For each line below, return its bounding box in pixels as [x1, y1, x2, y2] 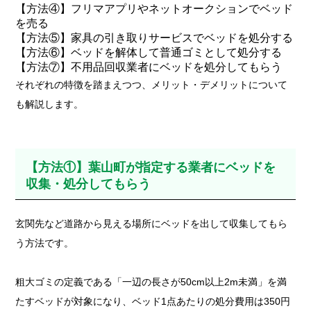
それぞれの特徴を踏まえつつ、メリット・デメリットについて [15, 78, 288, 90]
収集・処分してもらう [26, 176, 151, 191]
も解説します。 [15, 98, 84, 110]
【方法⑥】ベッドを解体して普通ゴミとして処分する [15, 46, 283, 58]
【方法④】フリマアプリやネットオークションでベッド [15, 2, 294, 15]
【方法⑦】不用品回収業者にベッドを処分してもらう [15, 60, 283, 73]
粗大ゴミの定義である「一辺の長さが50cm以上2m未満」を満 [15, 276, 287, 287]
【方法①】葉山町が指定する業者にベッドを [26, 160, 276, 174]
